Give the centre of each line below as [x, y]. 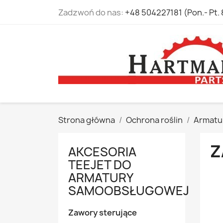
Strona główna [87, 120]
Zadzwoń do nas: [92, 12]
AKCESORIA [102, 152]
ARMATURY [101, 178]
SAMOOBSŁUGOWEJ [129, 191]
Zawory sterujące [103, 213]
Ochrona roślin [154, 120]
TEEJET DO [100, 165]
